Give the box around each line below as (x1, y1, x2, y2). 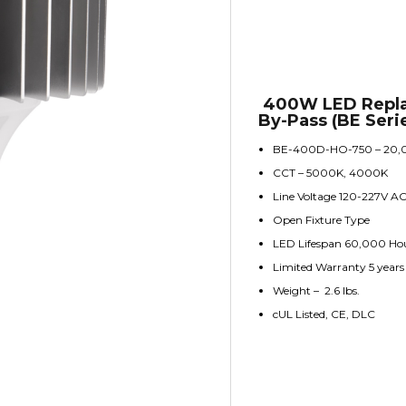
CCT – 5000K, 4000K (272, 165, 388, 179)
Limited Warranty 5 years (272, 259, 404, 274)
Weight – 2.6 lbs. (272, 283, 360, 297)
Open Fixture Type (272, 212, 370, 227)
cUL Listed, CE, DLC (272, 306, 375, 321)
